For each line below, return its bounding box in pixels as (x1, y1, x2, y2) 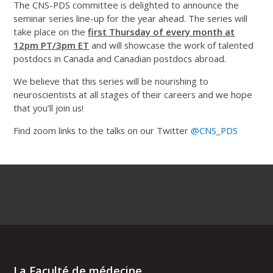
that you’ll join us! (13, 101, 84, 114)
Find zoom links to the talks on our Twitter (13, 124, 191, 136)
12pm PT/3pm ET (13, 38, 90, 51)
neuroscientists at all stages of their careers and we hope (13, 88, 253, 101)
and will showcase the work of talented (91, 38, 254, 51)
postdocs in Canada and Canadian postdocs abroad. (13, 52, 227, 65)
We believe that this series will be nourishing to (13, 74, 209, 87)
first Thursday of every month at (88, 25, 235, 38)
